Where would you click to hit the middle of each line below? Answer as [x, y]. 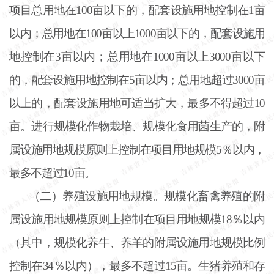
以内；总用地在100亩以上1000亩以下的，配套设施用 [137, 33]
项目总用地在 [43, 10]
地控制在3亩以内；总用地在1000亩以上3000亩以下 [137, 56]
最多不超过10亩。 [52, 172]
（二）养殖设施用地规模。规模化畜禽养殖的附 [147, 196]
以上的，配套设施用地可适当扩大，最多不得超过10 [137, 103]
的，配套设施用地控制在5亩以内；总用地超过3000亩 [137, 80]
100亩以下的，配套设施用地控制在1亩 [171, 10]
